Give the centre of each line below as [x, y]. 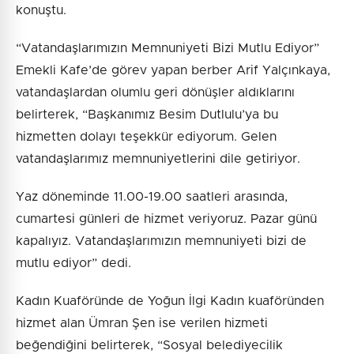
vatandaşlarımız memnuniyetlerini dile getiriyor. [158, 159]
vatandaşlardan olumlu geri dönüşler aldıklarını [155, 93]
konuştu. [41, 11]
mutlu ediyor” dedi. [73, 264]
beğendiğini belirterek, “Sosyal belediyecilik [149, 346]
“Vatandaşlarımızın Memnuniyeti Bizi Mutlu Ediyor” [168, 49]
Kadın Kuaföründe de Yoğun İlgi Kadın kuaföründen [170, 301]
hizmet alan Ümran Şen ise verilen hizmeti [142, 324]
